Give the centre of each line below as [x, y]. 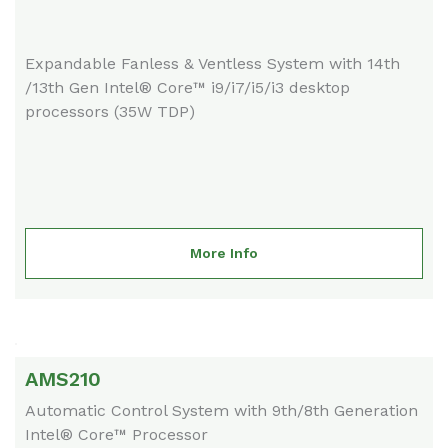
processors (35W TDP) [110, 112]
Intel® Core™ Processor [116, 435]
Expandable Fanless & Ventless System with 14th [212, 64]
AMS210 [63, 379]
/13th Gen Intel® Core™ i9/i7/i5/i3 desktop [187, 88]
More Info [224, 253]
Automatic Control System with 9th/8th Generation [221, 411]
